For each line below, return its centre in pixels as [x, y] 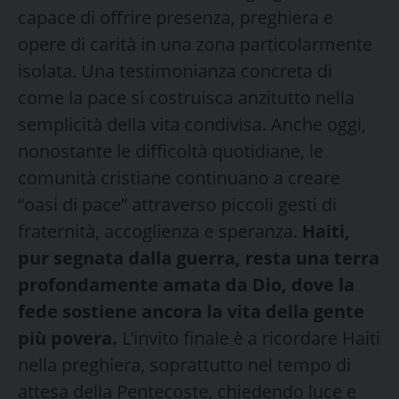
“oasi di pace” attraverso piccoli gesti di [177, 204]
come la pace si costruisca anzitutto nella [186, 97]
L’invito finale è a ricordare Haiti [251, 338]
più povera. [70, 338]
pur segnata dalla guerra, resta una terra [199, 257]
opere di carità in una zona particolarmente [195, 44]
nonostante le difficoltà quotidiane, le [171, 151]
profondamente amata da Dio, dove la [186, 284]
